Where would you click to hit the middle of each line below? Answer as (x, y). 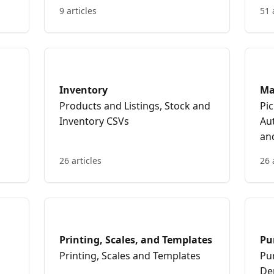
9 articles (78, 11)
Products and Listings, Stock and (135, 106)
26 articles (80, 161)
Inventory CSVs (94, 121)
